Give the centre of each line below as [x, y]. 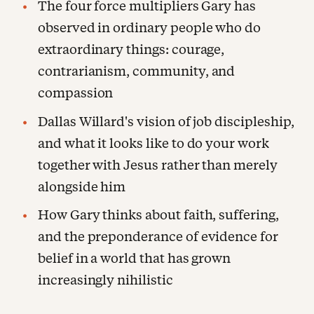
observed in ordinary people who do [150, 28]
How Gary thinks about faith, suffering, [158, 215]
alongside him [82, 186]
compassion [76, 93]
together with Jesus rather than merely [158, 165]
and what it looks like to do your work [153, 143]
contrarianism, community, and [137, 71]
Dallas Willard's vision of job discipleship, [166, 121]
